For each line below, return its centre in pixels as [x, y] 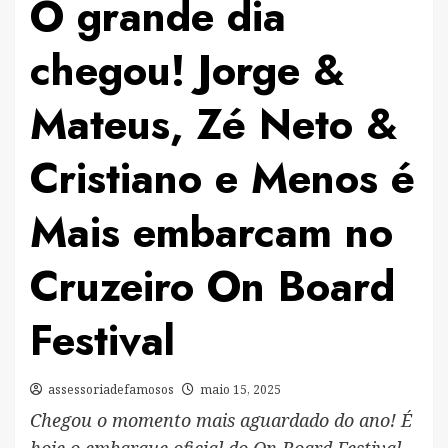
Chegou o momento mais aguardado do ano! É [221, 419]
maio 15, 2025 [240, 389]
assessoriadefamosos [111, 389]
